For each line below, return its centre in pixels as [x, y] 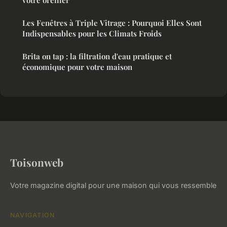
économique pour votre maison [77, 67]
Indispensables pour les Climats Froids [92, 34]
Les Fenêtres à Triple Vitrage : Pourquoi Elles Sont [112, 23]
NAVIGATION [33, 215]
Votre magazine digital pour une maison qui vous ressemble [113, 185]
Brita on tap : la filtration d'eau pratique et [97, 56]
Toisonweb [37, 162]
